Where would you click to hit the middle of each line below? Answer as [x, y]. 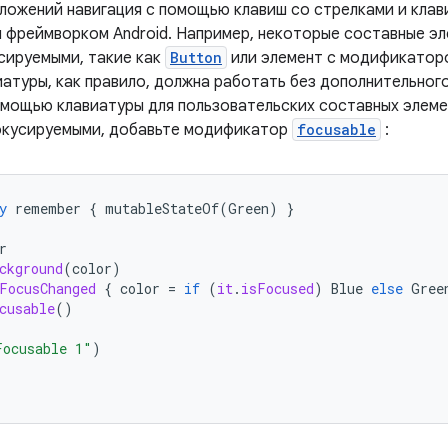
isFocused [277, 288]
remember [48, 208]
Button [196, 57]
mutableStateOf [162, 208]
